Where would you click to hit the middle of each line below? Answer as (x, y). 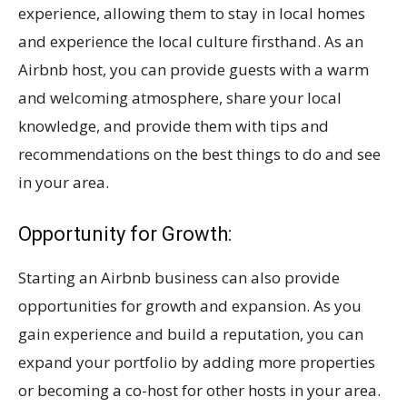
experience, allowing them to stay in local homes (192, 13)
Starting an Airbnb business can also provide (179, 277)
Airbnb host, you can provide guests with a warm (194, 69)
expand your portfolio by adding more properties (197, 362)
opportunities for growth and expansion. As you (190, 305)
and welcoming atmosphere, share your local (180, 97)
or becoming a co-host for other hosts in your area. (199, 390)
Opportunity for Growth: (127, 233)
